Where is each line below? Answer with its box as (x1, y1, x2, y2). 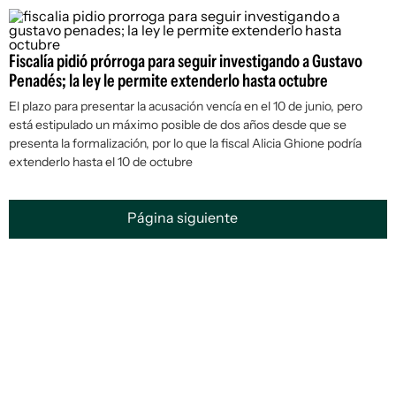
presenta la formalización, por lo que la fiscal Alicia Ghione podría (9, 135, 362, 151)
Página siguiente (127, 209, 240, 227)
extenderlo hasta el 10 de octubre (9, 154, 193, 170)
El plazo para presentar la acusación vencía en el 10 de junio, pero (9, 98, 362, 114)
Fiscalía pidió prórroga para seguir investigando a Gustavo (9, 50, 362, 72)
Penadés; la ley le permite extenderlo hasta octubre (9, 70, 328, 91)
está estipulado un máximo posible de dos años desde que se (9, 117, 346, 133)
